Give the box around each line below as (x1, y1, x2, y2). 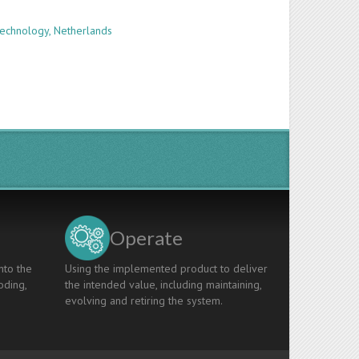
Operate (109, 226, 183, 249)
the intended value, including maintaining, (64, 277, 261, 292)
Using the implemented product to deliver (64, 261, 268, 276)
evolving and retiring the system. (64, 293, 223, 308)
